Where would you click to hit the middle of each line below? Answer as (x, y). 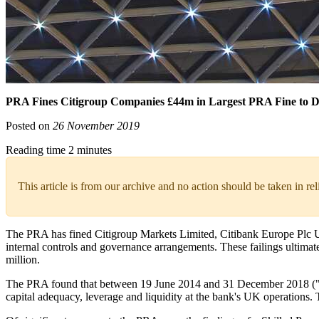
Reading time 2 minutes (59, 150)
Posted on (29, 126)
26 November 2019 (96, 126)
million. (24, 260)
